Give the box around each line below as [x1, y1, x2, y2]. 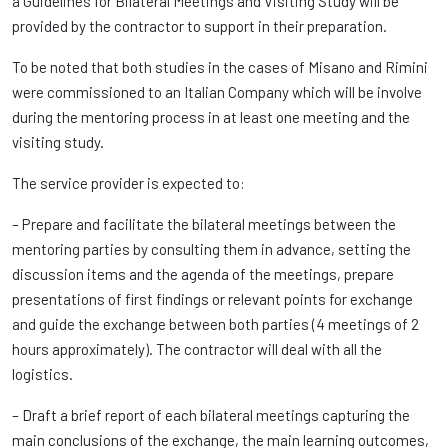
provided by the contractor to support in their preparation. [12, 17, 387, 35]
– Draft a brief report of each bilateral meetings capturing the [12, 406, 410, 424]
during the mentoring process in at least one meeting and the [12, 108, 410, 126]
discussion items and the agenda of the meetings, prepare [12, 265, 394, 283]
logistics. [12, 365, 73, 383]
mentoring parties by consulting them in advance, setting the [12, 240, 411, 258]
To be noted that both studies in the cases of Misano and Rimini [12, 58, 428, 76]
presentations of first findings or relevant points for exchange [12, 290, 413, 308]
